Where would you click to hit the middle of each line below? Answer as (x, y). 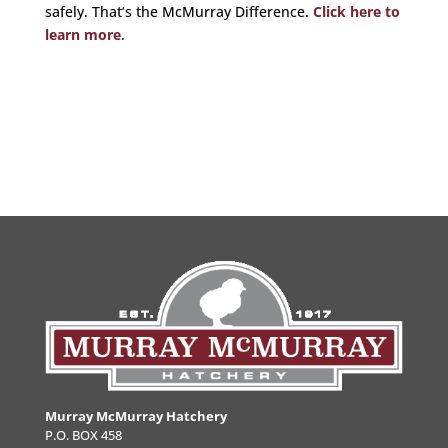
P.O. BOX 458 (83, 434)
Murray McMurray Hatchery (135, 415)
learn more (82, 34)
